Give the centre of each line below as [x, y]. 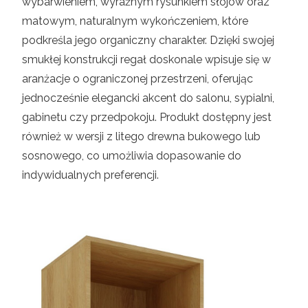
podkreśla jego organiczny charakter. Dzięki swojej [148, 40]
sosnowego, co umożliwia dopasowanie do [132, 155]
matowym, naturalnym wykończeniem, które [135, 21]
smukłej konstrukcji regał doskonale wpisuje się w [146, 59]
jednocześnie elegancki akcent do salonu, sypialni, [148, 98]
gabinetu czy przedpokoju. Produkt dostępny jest [147, 117]
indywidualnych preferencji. [90, 175]
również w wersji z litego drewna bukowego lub [141, 136]
